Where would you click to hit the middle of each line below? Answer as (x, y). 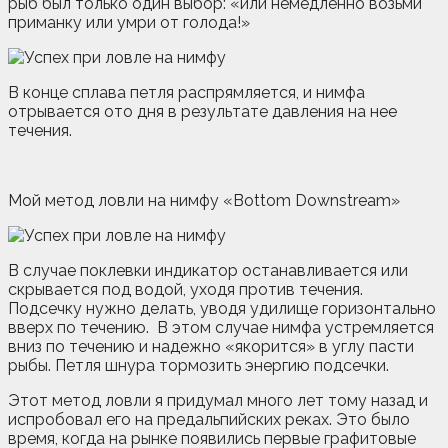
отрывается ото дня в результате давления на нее (202, 111)
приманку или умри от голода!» (129, 22)
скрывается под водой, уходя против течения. (185, 289)
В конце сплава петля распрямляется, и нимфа (186, 92)
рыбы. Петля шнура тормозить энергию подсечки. (198, 365)
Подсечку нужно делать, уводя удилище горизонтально (222, 308)
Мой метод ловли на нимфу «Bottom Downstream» (204, 200)
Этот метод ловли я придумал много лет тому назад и (218, 400)
